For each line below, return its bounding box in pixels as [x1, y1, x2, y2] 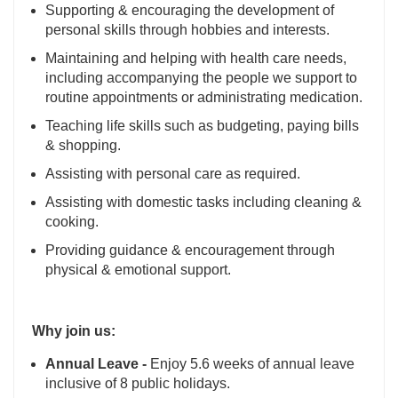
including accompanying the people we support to [45, 70, 357, 86]
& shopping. [45, 138, 121, 154]
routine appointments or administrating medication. [45, 90, 362, 106]
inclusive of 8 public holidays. [45, 376, 234, 392]
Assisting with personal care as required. [45, 166, 300, 182]
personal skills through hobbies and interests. [45, 22, 330, 38]
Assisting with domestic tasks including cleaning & [45, 195, 362, 211]
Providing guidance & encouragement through [45, 243, 335, 259]
